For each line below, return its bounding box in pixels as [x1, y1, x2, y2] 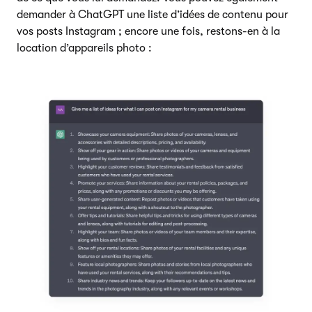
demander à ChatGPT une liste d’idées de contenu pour [17, 8, 288, 22]
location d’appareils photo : [17, 42, 152, 55]
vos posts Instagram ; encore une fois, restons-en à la [17, 25, 280, 38]
